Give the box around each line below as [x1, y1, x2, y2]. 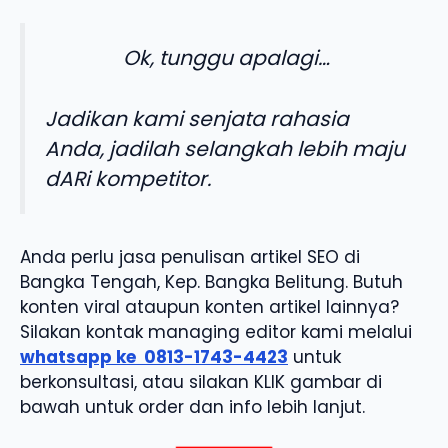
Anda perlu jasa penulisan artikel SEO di [20, 244, 360, 269]
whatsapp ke [20, 344, 144, 369]
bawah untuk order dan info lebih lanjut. [20, 394, 365, 419]
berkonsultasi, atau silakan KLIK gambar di [20, 369, 382, 394]
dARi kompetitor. [45, 165, 211, 194]
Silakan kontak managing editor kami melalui [20, 319, 412, 344]
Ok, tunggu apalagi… [123, 44, 330, 73]
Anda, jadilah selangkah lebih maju [45, 135, 405, 164]
